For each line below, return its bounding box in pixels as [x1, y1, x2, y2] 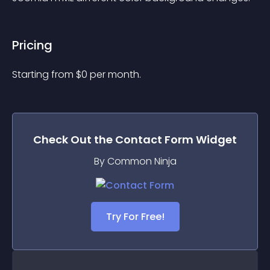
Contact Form [115, 132, 193, 147]
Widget [193, 132, 237, 147]
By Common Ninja [93, 154, 177, 168]
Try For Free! [105, 210, 165, 224]
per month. [90, 67, 141, 81]
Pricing [12, 37, 52, 54]
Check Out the [33, 132, 115, 147]
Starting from [12, 67, 76, 81]
